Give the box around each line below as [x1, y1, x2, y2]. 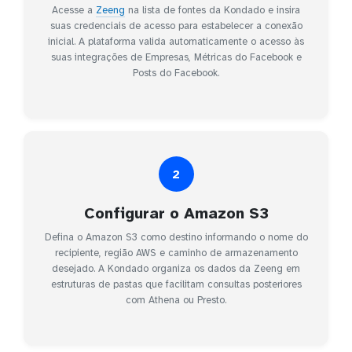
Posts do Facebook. [133, 67, 219, 80]
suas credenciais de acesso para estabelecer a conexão [49, 20, 302, 33]
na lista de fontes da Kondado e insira [125, 4, 300, 17]
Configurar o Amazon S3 [83, 203, 269, 224]
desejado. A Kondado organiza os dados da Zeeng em [52, 262, 300, 276]
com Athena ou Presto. [126, 294, 226, 307]
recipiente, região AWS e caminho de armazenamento [54, 247, 298, 260]
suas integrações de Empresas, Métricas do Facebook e [50, 51, 302, 64]
